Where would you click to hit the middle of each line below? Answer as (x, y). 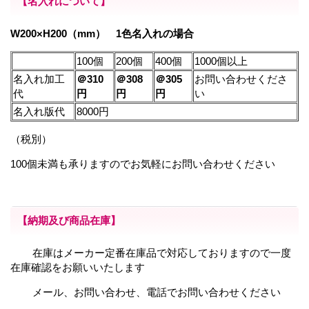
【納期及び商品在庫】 (69, 220)
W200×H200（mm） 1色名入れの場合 (102, 33)
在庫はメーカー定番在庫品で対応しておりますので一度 (151, 252)
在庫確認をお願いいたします (78, 267)
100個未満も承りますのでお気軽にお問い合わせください (143, 163)
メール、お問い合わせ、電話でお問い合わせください (146, 292)
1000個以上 (221, 61)
